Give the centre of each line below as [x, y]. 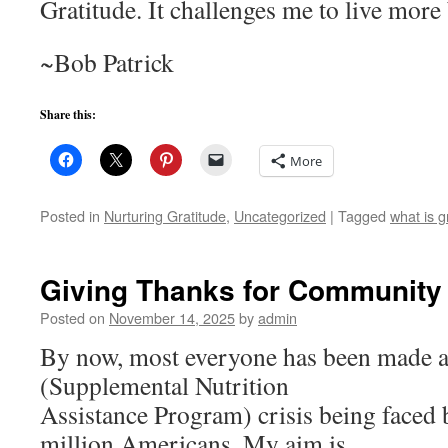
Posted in [70, 215]
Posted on [72, 317]
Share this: [68, 114]
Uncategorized [280, 215]
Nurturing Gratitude [165, 215]
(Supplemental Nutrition [164, 385]
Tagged [362, 215]
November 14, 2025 [172, 317]
